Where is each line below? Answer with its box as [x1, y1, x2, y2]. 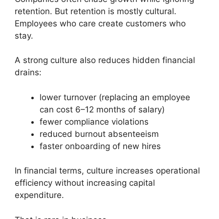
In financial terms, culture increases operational [15, 166, 200, 175]
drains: [15, 67, 42, 77]
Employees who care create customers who [15, 18, 186, 28]
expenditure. [15, 190, 64, 200]
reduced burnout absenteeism [40, 129, 159, 139]
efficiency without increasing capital [15, 178, 155, 188]
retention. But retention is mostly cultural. [15, 6, 176, 16]
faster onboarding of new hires [40, 141, 161, 151]
